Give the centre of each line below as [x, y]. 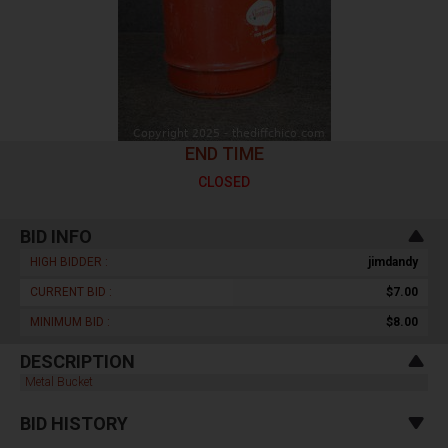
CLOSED [224, 182]
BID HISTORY [74, 423]
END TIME [224, 153]
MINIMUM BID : [70, 322]
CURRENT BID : [71, 292]
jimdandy [393, 262]
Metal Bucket [59, 382]
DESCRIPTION [77, 361]
